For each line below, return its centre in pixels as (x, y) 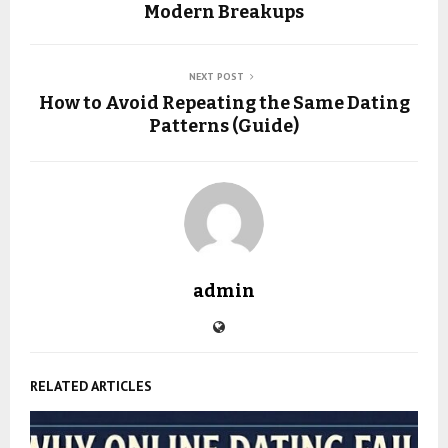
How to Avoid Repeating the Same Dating (224, 103)
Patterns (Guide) (224, 126)
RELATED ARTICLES (91, 386)
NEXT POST (216, 77)
